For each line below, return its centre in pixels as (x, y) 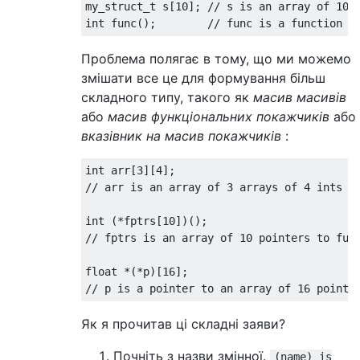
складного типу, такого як (167, 97)
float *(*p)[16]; (137, 272)
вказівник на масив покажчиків (181, 136)
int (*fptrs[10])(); (146, 221)
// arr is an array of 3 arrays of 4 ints (214, 187)
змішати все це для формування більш (203, 78)
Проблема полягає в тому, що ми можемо (216, 59)
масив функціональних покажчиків (219, 117)
